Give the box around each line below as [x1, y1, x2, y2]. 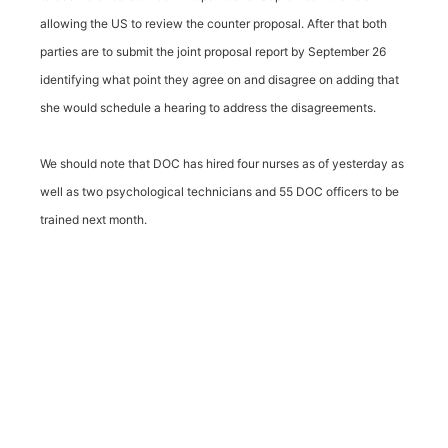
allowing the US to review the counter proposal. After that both [40, 16, 387, 31]
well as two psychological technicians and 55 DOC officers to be [40, 184, 399, 199]
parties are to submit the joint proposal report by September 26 [40, 44, 386, 59]
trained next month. [40, 212, 147, 227]
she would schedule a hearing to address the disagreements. [40, 100, 376, 115]
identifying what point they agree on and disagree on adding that [40, 72, 399, 87]
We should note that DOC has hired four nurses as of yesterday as [40, 156, 404, 171]
